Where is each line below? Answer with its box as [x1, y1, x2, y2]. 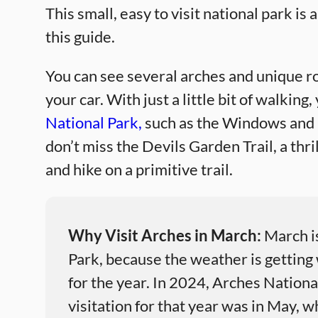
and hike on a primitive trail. [45, 160, 233, 180]
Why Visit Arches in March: [68, 226, 261, 246]
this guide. [45, 27, 115, 47]
